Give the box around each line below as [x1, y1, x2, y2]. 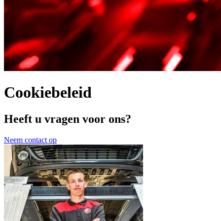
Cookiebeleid [4, 83, 92, 102]
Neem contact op [4, 135, 57, 144]
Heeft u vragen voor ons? [4, 112, 131, 125]
